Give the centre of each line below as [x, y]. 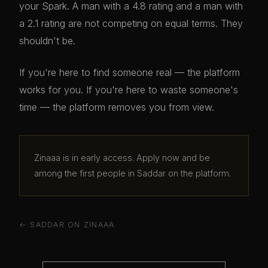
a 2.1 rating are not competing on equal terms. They [131, 23]
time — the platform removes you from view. [117, 107]
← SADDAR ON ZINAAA [67, 225]
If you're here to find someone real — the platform [130, 72]
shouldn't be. [47, 41]
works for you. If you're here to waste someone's [129, 90]
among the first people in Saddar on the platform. [133, 173]
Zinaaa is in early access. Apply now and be [122, 158]
